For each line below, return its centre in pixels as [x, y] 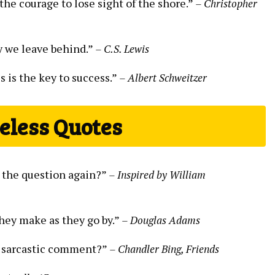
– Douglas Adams [161, 220]
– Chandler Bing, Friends [164, 249]
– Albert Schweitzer [163, 77]
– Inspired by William [157, 174]
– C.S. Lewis [122, 48]
